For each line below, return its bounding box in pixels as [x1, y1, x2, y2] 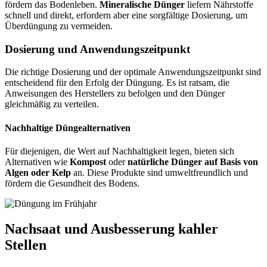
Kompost [70, 157, 106, 167]
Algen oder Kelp [5, 167, 71, 178]
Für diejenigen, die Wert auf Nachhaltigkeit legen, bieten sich [5, 146, 234, 156]
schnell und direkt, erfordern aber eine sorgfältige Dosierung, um [5, 10, 247, 21]
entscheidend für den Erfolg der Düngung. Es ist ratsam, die [5, 77, 229, 88]
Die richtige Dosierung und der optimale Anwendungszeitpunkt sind [5, 67, 261, 77]
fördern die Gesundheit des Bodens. [5, 178, 139, 188]
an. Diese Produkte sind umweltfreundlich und [71, 167, 248, 178]
